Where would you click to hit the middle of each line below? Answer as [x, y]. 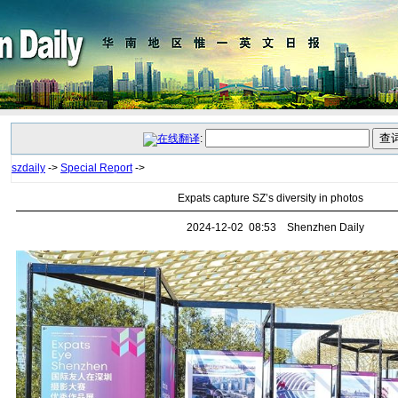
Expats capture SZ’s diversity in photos [270, 198]
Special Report [96, 168]
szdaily [28, 168]
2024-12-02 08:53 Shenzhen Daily [270, 227]
